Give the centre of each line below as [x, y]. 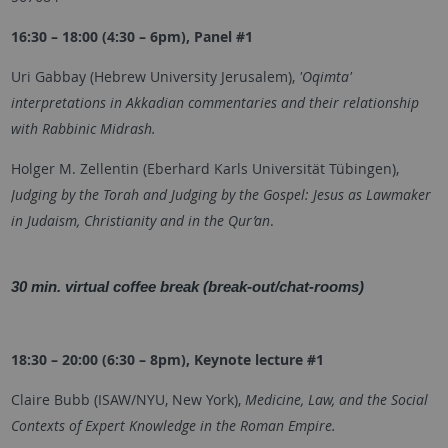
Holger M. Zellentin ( [78, 168]
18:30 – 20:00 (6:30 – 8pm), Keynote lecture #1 [167, 359]
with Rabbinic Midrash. [83, 128]
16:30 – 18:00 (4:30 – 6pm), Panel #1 [131, 36]
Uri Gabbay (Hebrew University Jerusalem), [154, 76]
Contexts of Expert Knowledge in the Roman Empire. [173, 425]
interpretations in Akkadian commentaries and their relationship [214, 102]
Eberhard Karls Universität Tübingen [269, 168]
